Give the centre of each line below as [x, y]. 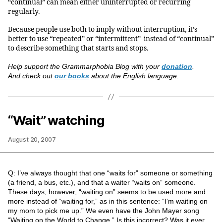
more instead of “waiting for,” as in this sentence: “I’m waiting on [108, 201]
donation [177, 66]
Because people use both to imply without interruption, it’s [103, 30]
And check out [31, 76]
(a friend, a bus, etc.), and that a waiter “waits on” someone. [102, 182]
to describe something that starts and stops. [78, 49]
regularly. [24, 11]
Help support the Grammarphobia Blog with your [85, 66]
